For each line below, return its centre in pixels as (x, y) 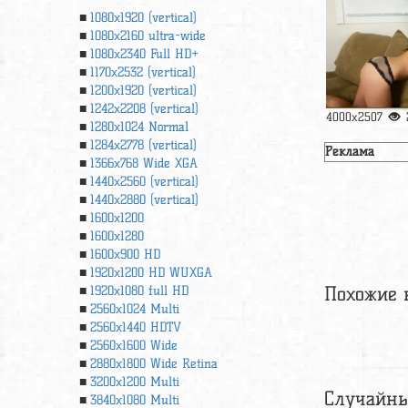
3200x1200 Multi (135, 382)
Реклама (350, 151)
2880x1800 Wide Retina (154, 364)
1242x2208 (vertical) (144, 109)
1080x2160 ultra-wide (148, 36)
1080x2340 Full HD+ (144, 54)
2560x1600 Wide (134, 346)
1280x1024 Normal (139, 127)
